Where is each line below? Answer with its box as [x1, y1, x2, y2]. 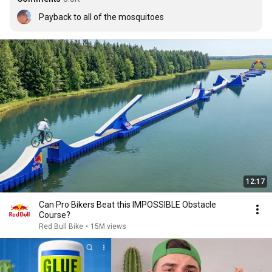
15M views [90, 222, 126, 231]
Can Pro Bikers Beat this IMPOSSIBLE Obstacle [39, 200, 216, 209]
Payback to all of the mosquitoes [39, 12, 164, 22]
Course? [39, 210, 70, 220]
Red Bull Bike [39, 222, 83, 231]
